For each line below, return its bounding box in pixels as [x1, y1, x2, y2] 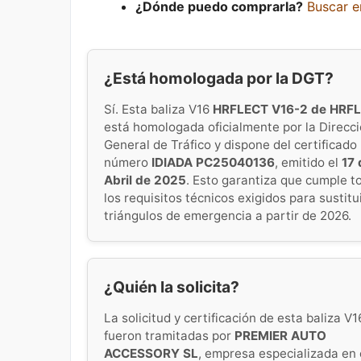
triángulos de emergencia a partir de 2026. [104, 207, 351, 223]
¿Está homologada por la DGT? [104, 68, 334, 88]
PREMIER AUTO [234, 327, 326, 343]
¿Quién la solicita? [104, 276, 239, 297]
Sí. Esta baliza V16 [104, 101, 213, 117]
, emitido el [275, 154, 342, 170]
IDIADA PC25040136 [151, 154, 275, 170]
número [104, 154, 151, 170]
